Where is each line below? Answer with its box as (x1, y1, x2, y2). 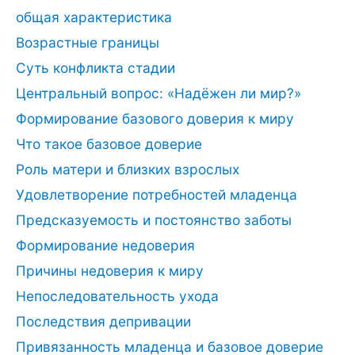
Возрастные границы (16, 33, 159, 51)
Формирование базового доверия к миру (16, 109, 294, 127)
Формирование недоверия (16, 236, 195, 254)
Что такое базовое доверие (16, 135, 202, 152)
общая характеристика (16, 8, 172, 25)
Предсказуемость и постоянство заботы (16, 211, 292, 228)
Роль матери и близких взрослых (16, 160, 239, 177)
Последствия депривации (16, 312, 191, 330)
